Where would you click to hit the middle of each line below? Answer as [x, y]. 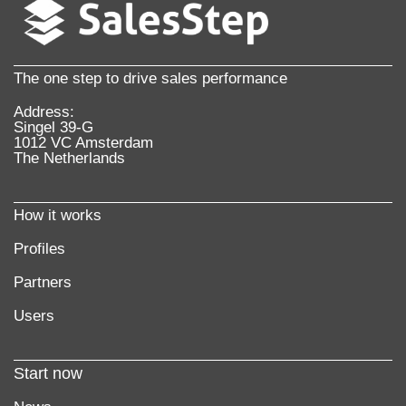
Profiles [39, 248]
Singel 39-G [53, 127]
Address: [44, 111]
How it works [58, 215]
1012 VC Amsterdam [83, 142]
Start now [48, 373]
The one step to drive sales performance [150, 78]
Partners [43, 282]
